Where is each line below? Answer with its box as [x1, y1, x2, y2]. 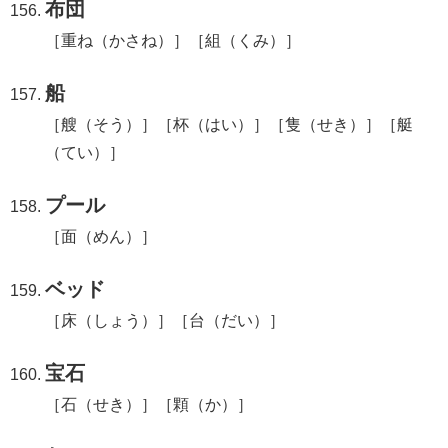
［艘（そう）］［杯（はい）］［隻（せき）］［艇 [45, 115, 414, 133]
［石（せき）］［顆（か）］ [45, 395, 254, 413]
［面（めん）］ [45, 227, 158, 245]
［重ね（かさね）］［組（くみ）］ [45, 31, 302, 49]
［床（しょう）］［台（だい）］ [45, 311, 286, 329]
